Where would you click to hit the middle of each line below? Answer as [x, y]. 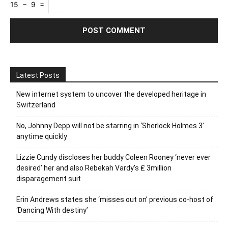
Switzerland [36, 105]
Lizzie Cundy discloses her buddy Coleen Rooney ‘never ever [113, 158]
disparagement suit [49, 179]
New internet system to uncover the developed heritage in [111, 94]
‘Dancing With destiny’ [52, 210]
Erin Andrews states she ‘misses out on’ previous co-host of [115, 200]
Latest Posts [38, 76]
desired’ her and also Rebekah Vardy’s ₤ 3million [94, 168]
